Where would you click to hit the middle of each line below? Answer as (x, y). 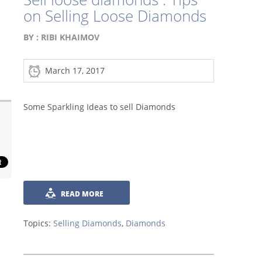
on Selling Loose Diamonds (115, 15)
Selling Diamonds (87, 223)
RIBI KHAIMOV (70, 37)
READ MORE (82, 194)
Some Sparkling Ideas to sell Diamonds (99, 106)
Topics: (38, 223)
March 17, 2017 (73, 70)
